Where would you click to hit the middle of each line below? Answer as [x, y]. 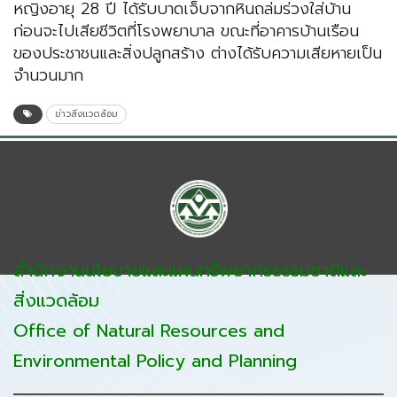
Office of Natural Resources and [149, 331]
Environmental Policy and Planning [155, 361]
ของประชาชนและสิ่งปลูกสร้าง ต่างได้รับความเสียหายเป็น [198, 54]
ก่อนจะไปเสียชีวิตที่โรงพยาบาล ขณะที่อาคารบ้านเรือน [186, 31]
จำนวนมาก [48, 76]
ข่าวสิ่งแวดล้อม [86, 114]
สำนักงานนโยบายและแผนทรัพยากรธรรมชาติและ [190, 271]
